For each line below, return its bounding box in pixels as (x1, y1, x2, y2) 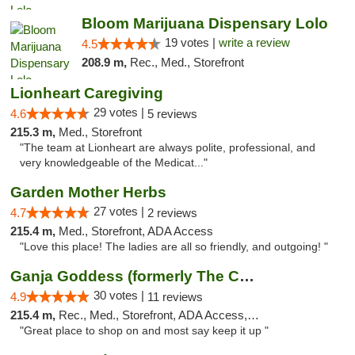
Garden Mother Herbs (10, 184, 166, 200)
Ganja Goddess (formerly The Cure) (239, 268, 254, 284)
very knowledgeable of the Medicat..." (20, 157, 208, 169)
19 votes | (164, 36, 219, 49)
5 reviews (147, 107, 197, 120)
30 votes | (94, 288, 147, 302)
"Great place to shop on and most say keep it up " (20, 325, 269, 337)
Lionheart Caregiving (10, 85, 163, 101)
